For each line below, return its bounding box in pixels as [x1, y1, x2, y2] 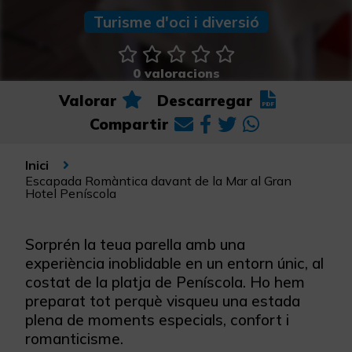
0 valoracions [132, 65, 220, 82]
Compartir [90, 115, 168, 134]
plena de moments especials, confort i [25, 310, 289, 330]
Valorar [59, 91, 116, 111]
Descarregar [157, 91, 252, 111]
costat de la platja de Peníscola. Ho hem [25, 273, 305, 292]
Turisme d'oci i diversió [93, 13, 259, 31]
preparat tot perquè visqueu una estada [25, 291, 300, 311]
